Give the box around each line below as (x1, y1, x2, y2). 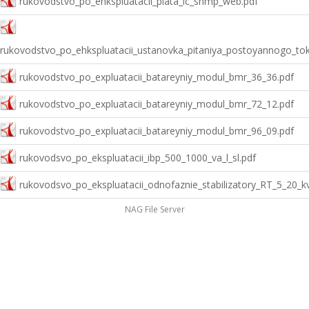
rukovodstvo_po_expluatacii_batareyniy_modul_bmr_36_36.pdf (19, 70, 294, 83)
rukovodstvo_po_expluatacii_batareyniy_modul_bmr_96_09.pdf (19, 124, 294, 137)
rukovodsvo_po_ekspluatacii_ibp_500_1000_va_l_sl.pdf (19, 151, 256, 164)
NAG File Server (124, 203, 185, 215)
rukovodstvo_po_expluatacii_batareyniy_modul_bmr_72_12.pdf (19, 97, 294, 110)
